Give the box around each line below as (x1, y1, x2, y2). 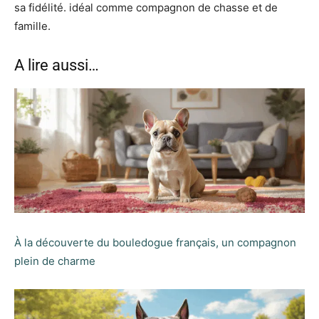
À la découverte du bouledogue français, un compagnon (14, 235, 296, 249)
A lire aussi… (14, 56, 99, 74)
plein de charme (14, 253, 95, 268)
